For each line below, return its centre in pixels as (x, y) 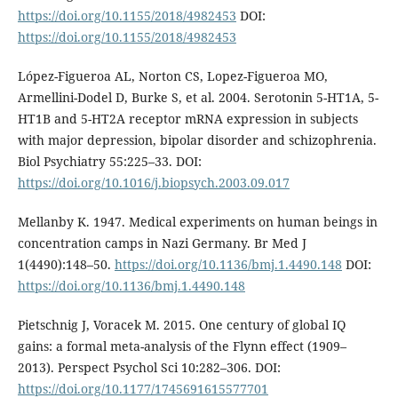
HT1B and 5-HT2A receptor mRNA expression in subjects (187, 119)
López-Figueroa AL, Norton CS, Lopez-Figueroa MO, (172, 76)
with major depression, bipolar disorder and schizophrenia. (197, 140)
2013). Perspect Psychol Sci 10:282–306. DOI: (149, 368)
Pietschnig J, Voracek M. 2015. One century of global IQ (181, 325)
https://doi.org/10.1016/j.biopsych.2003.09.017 (153, 183)
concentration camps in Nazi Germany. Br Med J (162, 243)
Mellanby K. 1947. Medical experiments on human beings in (197, 222)
